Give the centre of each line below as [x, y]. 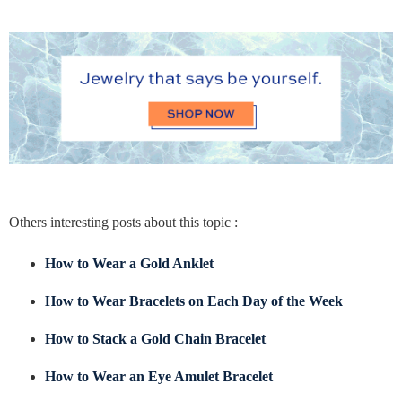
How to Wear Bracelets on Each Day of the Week [194, 301]
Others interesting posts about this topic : [123, 222]
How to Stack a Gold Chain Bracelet [155, 339]
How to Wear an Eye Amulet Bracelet [159, 376]
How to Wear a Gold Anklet [129, 263]
